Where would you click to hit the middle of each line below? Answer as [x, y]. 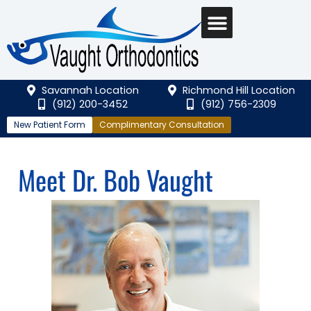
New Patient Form [50, 125]
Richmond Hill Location [238, 91]
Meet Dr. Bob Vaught [116, 180]
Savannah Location [90, 91]
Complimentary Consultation [162, 125]
